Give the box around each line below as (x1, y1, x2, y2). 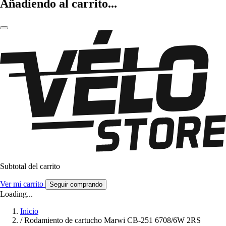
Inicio (20, 207, 38, 216)
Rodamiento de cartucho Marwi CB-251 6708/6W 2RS (24, 216, 201, 225)
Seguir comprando (49, 181, 102, 189)
